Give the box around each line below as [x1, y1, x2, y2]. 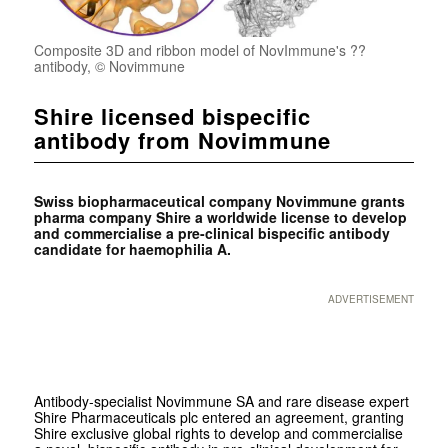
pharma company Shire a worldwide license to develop [33, 207, 407, 228]
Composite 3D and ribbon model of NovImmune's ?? [33, 40, 366, 61]
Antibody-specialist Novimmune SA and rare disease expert [33, 391, 409, 412]
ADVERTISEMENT [328, 292, 415, 307]
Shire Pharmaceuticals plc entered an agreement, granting [33, 407, 404, 428]
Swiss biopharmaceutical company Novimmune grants [33, 191, 405, 212]
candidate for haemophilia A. [33, 239, 231, 260]
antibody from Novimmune [33, 124, 331, 157]
